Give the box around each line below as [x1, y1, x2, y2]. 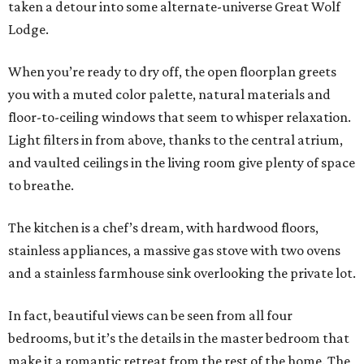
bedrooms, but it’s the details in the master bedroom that [8, 330, 349, 347]
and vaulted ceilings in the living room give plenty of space [8, 154, 355, 171]
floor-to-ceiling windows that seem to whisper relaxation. [8, 109, 351, 126]
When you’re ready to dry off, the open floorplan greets [8, 63, 336, 80]
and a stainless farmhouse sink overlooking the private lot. [8, 265, 356, 282]
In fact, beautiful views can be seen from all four [8, 307, 292, 324]
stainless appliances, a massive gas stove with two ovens [8, 242, 340, 259]
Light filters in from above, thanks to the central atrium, [8, 132, 343, 149]
